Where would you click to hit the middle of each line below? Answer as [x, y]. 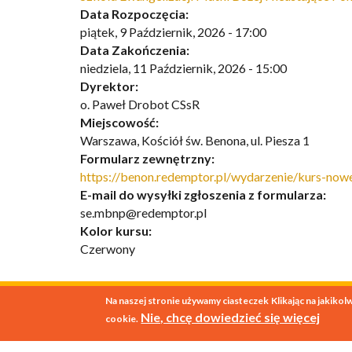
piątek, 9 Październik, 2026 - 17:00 [173, 31]
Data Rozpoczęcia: [136, 13]
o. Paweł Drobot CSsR [140, 104]
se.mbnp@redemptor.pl [143, 212]
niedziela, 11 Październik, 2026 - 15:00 [183, 68]
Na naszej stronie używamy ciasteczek [187, 301]
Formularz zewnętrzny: [148, 158]
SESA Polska [150, 316]
